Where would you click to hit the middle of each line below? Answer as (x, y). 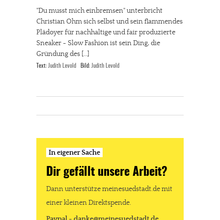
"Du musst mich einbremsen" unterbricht (99, 11)
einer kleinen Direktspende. (89, 203)
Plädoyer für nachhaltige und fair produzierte (106, 32)
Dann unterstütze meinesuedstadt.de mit (109, 189)
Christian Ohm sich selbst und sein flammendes (110, 22)
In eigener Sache (74, 153)
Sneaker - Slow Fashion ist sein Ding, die (98, 43)
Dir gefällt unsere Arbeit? (107, 172)
